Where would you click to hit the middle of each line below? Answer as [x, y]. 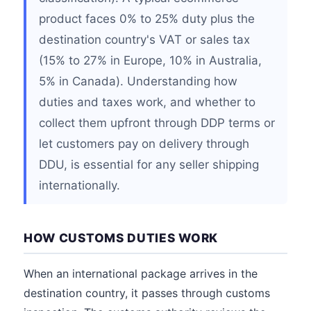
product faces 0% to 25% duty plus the [147, 19]
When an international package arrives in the [141, 274]
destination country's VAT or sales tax [144, 40]
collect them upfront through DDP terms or [157, 123]
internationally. [79, 185]
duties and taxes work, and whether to [147, 102]
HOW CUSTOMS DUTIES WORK [121, 238]
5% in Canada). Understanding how [138, 81]
